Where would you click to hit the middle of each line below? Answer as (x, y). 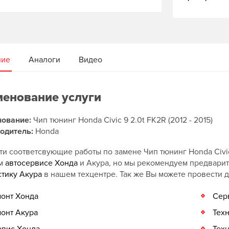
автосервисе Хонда (41, 163)
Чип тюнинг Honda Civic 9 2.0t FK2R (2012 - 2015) (122, 120)
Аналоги (44, 60)
